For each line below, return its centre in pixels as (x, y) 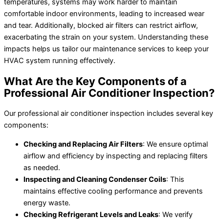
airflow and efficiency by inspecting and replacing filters (116, 156)
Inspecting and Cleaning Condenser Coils (95, 179)
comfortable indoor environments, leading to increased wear (104, 13)
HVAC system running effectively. (60, 60)
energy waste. (47, 203)
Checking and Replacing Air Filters (83, 144)
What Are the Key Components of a (95, 81)
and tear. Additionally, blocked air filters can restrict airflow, (101, 25)
